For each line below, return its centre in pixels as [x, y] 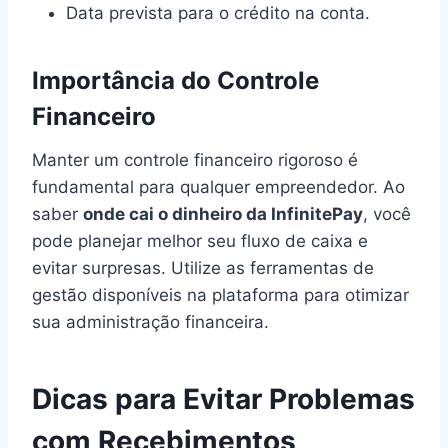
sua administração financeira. [150, 321]
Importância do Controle [175, 80]
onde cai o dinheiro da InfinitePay [223, 213]
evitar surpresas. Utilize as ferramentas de [203, 267]
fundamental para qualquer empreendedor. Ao [218, 186]
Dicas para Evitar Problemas [223, 398]
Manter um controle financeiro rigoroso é [195, 159]
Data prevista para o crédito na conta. [218, 12]
